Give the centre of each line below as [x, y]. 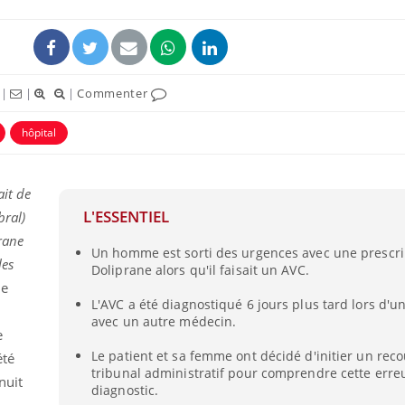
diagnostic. [125, 390]
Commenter [114, 93]
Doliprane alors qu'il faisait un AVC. [200, 270]
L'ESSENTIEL [126, 216]
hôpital [39, 132]
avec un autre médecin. [164, 322]
